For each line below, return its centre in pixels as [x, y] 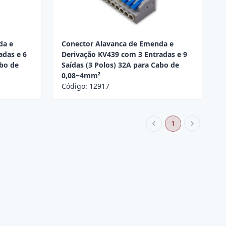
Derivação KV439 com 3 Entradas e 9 [124, 54]
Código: [75, 86]
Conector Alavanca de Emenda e [117, 44]
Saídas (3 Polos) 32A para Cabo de [120, 65]
